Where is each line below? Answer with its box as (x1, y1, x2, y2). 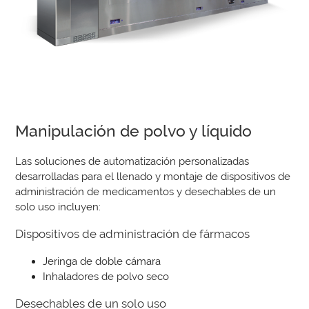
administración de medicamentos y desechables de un (15, 186, 277, 198)
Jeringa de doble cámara (43, 255, 161, 267)
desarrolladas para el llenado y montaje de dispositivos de (15, 170, 291, 183)
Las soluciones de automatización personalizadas (15, 155, 250, 168)
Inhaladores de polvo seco (43, 270, 170, 282)
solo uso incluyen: (15, 201, 101, 213)
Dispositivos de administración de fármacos (15, 227, 250, 241)
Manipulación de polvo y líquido (15, 121, 252, 140)
